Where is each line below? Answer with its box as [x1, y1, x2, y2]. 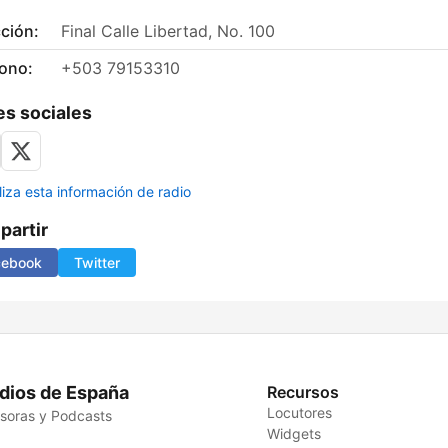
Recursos [267, 382, 340, 403]
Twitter [74, 254, 120, 272]
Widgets [267, 425, 322, 443]
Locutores [267, 404, 333, 422]
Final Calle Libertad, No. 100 [61, 21, 275, 42]
